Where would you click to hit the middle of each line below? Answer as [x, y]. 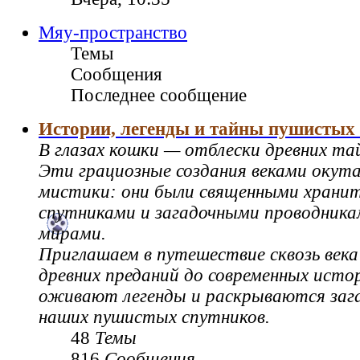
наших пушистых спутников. [154, 317]
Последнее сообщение [159, 95]
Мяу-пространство [113, 32]
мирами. [72, 233]
